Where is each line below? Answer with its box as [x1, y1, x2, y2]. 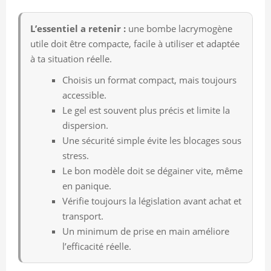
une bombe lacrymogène [126, 22, 232, 34]
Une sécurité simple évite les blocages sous [62, 134, 241, 146]
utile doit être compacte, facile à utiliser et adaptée [30, 37, 240, 50]
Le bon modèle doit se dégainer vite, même [62, 164, 243, 177]
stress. [62, 149, 89, 162]
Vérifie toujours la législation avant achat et [62, 194, 241, 207]
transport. [62, 209, 103, 222]
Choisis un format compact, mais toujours [62, 73, 237, 86]
